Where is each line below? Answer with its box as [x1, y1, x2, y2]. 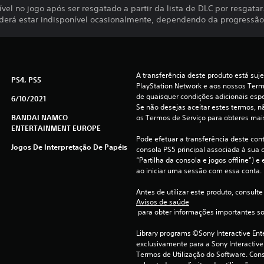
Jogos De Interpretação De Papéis [11, 142, 127, 152]
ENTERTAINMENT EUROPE [11, 123, 101, 133]
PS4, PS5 [11, 75, 41, 85]
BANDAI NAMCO [11, 113, 68, 123]
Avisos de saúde [136, 197, 189, 207]
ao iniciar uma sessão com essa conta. [136, 166, 262, 176]
